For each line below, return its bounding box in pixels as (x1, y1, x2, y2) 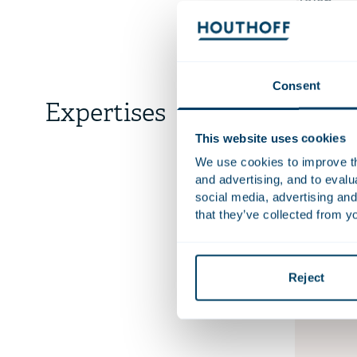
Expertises (45, 98, 166, 131)
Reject (288, 270, 324, 284)
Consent (273, 78, 320, 92)
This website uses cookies (194, 131, 346, 145)
